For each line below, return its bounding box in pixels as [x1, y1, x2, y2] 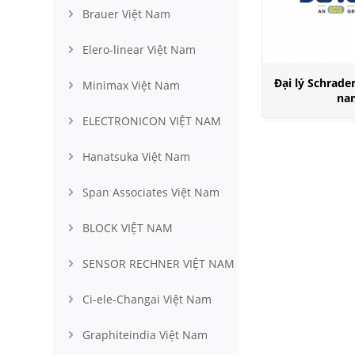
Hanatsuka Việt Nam [82, 149, 190, 164]
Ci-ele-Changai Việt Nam [82, 292, 212, 307]
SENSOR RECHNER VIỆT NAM [82, 256, 235, 271]
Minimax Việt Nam [82, 78, 180, 93]
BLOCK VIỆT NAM [82, 220, 173, 235]
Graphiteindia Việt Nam [82, 327, 208, 342]
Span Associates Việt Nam [82, 185, 219, 200]
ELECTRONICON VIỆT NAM [82, 113, 221, 128]
